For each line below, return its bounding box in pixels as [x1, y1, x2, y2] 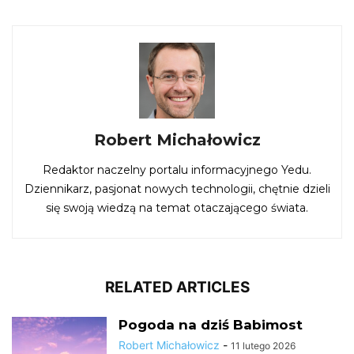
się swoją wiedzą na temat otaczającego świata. [46, 200, 308, 215]
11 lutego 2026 [231, 339, 296, 352]
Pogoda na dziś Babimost [119, 316, 303, 333]
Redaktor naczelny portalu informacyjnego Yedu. [43, 162, 311, 177]
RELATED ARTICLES [104, 277, 250, 296]
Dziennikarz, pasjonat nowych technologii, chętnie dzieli [24, 181, 330, 196]
